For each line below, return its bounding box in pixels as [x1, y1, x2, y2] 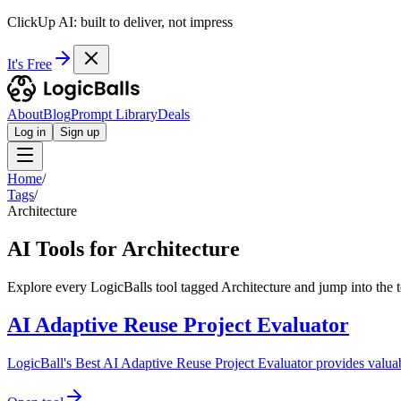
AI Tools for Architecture [7, 236, 240, 260]
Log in [14, 125, 46, 139]
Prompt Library [71, 107, 158, 122]
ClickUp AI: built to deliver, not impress [7, 14, 233, 30]
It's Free [7, 56, 52, 72]
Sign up [60, 125, 99, 139]
